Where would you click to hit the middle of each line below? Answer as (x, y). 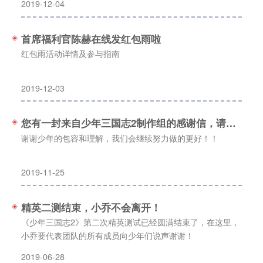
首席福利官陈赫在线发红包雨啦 (91, 38)
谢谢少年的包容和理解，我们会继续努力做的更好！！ (119, 138)
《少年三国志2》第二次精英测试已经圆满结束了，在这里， (130, 222)
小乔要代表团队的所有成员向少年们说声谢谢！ (107, 236)
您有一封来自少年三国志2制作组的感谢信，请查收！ (231, 123)
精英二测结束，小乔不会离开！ (91, 207)
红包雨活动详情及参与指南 (70, 53)
